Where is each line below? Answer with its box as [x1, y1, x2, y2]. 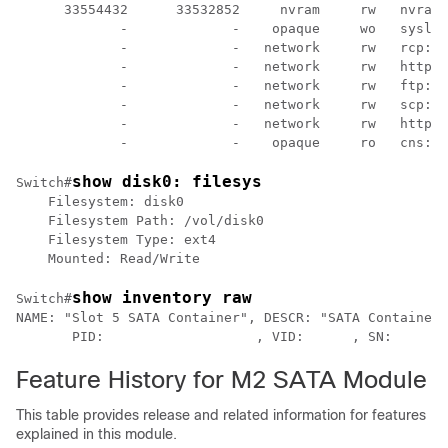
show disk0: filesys [72, 172, 262, 191]
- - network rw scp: [16, 97, 432, 112]
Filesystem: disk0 [16, 194, 184, 209]
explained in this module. [16, 426, 177, 442]
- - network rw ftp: [16, 78, 432, 93]
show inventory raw [72, 288, 252, 307]
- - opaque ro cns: [16, 135, 432, 150]
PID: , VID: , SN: [16, 329, 392, 344]
